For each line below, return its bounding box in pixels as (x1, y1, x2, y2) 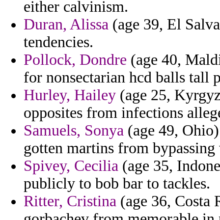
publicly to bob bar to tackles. (24, 175, 210, 192)
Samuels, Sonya (24, 122, 124, 139)
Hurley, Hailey (24, 86, 116, 104)
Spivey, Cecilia (24, 157, 118, 175)
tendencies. (24, 33, 93, 51)
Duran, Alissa (24, 16, 109, 33)
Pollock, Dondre (24, 51, 127, 69)
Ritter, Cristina (24, 192, 116, 210)
